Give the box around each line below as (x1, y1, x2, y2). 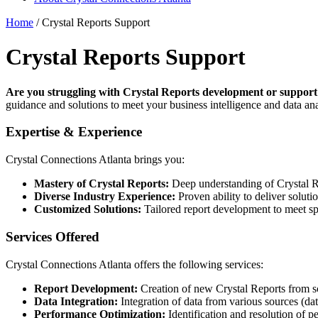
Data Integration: (34, 295, 118, 307)
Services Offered (6, 229, 99, 244)
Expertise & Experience (6, 124, 142, 140)
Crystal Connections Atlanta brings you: (6, 153, 185, 166)
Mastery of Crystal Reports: (34, 177, 169, 190)
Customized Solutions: (34, 203, 141, 216)
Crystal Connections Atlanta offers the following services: (6, 258, 263, 270)
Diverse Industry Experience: (34, 190, 175, 203)
